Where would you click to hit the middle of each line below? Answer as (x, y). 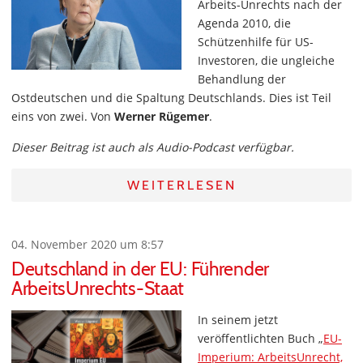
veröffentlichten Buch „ (261, 338)
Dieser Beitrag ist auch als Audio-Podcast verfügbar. (153, 147)
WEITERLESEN (181, 185)
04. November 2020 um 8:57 (88, 244)
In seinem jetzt (238, 320)
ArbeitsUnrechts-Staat (98, 288)
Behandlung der (242, 79)
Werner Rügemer (162, 116)
